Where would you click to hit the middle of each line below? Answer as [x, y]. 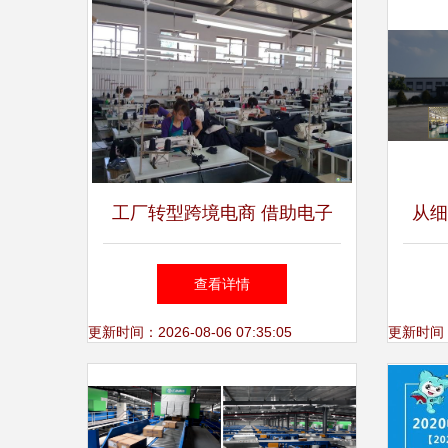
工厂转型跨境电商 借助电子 [222, 213]
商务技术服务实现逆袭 [222, 273]
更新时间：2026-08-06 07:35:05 [190, 332]
